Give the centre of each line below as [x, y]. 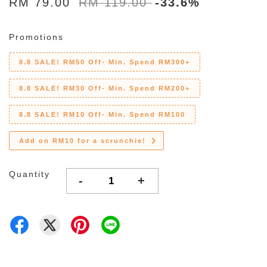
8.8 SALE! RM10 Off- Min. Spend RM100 [102, 115]
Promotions [36, 37]
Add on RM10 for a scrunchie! [83, 141]
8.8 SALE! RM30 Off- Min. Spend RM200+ [105, 89]
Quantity [30, 174]
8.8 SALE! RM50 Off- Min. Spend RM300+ [105, 62]
